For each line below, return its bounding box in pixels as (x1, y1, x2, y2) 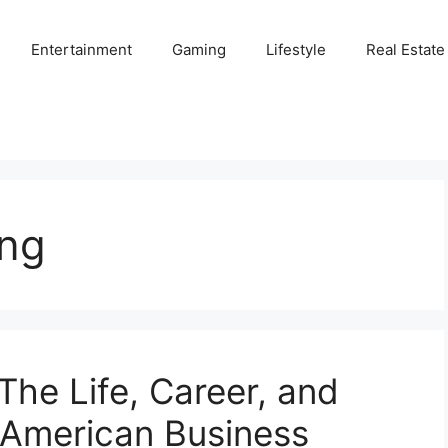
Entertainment (30, 40, 132, 59)
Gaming (171, 40, 226, 59)
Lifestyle (265, 40, 326, 59)
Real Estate (365, 40, 445, 59)
